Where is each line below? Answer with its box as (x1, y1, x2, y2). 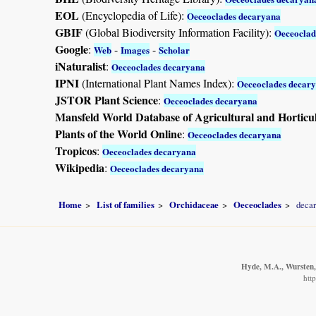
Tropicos (55, 142, 97, 159)
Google (55, 40, 88, 57)
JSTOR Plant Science (55, 91, 158, 108)
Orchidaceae (169, 198, 219, 212)
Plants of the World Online (55, 125, 182, 142)
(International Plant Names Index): (79, 75, 237, 90)
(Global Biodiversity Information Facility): (83, 24, 274, 39)
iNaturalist (55, 57, 106, 74)
